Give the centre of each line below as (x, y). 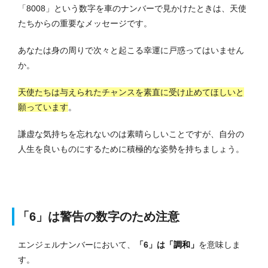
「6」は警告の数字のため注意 (98, 216)
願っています (43, 107)
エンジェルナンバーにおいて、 (77, 244)
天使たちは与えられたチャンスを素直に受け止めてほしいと (131, 92)
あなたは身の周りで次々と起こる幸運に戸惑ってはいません (131, 50)
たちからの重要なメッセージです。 (85, 23)
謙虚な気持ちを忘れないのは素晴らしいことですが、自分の (131, 134)
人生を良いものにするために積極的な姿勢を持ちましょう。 (131, 149)
